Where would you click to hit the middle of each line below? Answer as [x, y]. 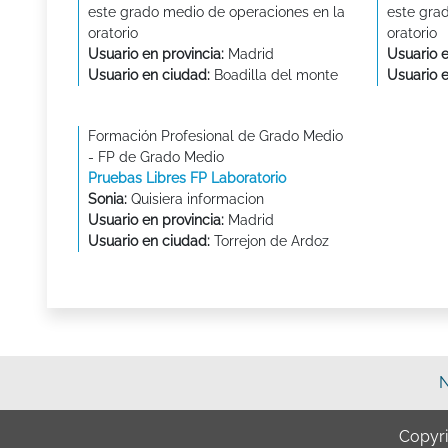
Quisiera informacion [195, 199]
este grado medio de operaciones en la [216, 12]
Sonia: [107, 199]
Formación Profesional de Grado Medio [215, 136]
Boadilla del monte [274, 75]
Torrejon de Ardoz [269, 241]
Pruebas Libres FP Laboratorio [187, 178]
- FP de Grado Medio [156, 157]
